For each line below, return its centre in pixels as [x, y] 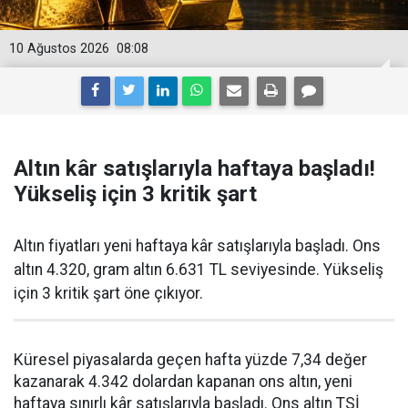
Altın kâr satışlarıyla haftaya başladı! [194, 168]
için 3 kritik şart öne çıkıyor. [108, 293]
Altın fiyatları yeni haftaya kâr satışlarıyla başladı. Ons [197, 246]
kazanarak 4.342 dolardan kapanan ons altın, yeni [183, 382]
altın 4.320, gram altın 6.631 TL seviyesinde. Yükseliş [199, 270]
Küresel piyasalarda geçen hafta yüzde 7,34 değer [190, 360]
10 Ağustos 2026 [59, 49]
